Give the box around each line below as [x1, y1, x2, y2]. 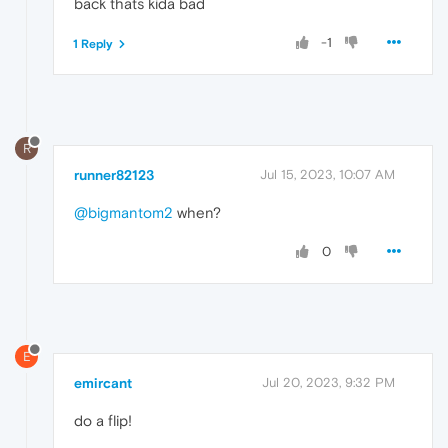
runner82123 [74, 166, 154, 183]
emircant [74, 374, 132, 391]
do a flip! [74, 411, 132, 429]
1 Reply [73, 37, 113, 52]
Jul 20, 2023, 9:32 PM [262, 374, 395, 390]
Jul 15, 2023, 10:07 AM [260, 166, 395, 182]
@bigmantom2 [74, 203, 173, 221]
